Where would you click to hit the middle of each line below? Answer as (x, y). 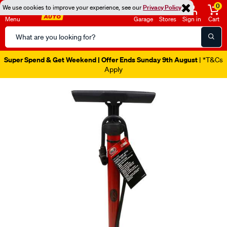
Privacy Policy (162, 7)
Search (17, 32)
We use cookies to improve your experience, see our (73, 7)
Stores (168, 19)
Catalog (18, 44)
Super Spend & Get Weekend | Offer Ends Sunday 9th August (101, 60)
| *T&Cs (210, 60)
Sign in (192, 19)
